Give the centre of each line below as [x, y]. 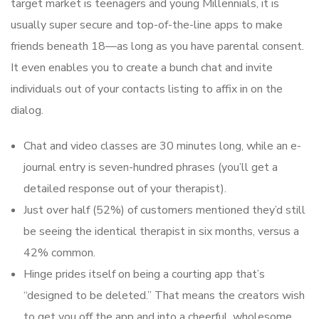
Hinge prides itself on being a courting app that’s [144, 274]
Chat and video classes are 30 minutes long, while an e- [162, 146]
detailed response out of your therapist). [125, 189]
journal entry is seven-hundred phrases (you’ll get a [151, 168]
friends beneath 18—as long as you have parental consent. [157, 47]
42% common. [59, 253]
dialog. [27, 111]
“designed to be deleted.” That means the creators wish [164, 296]
